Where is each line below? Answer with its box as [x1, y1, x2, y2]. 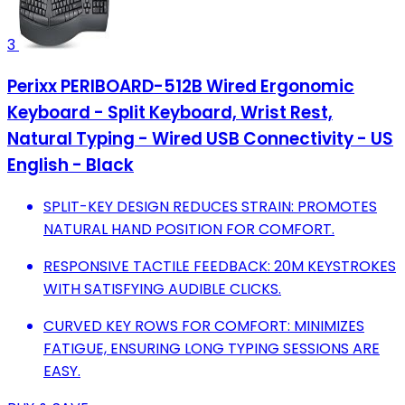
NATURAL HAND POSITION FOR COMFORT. [43, 218, 334, 240]
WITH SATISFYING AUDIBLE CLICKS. [43, 278, 281, 299]
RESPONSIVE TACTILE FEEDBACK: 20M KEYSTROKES [43, 255, 396, 277]
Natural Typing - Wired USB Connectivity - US [7, 126, 393, 151]
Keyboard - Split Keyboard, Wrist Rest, [7, 99, 333, 125]
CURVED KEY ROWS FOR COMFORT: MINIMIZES [43, 315, 364, 336]
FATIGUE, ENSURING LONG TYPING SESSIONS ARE [43, 337, 380, 359]
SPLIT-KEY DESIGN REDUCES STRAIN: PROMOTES [43, 195, 377, 217]
